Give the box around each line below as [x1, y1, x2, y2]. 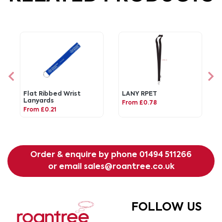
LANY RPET [122, 90, 158, 97]
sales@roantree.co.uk [83, 163, 174, 171]
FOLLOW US [131, 202, 202, 214]
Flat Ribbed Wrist [23, 90, 81, 97]
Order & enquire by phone [30, 151, 139, 160]
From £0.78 [122, 100, 158, 106]
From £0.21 [23, 107, 57, 113]
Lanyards [23, 97, 55, 104]
